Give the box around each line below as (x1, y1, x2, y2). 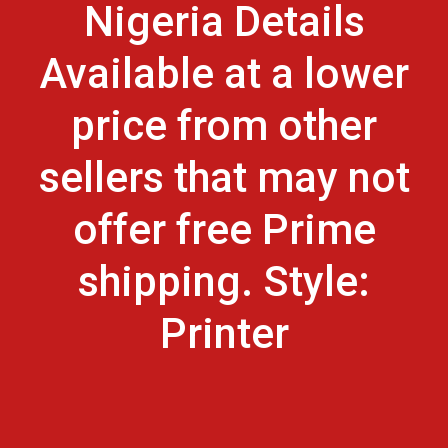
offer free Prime (72, 205, 376, 254)
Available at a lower (39, 49, 409, 98)
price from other (71, 101, 377, 150)
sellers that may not (38, 153, 410, 202)
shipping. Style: (78, 257, 370, 306)
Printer (159, 309, 289, 358)
